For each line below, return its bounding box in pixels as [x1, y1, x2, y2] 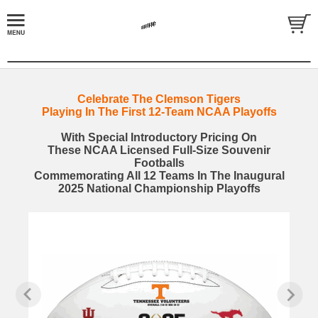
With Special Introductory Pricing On [61, 131, 257, 143]
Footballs [133, 157, 185, 169]
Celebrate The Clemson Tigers [77, 93, 241, 105]
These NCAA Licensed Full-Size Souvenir [48, 144, 270, 156]
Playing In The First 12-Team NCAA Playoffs [41, 106, 277, 118]
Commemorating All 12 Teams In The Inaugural [33, 170, 285, 182]
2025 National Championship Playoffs [57, 182, 261, 194]
